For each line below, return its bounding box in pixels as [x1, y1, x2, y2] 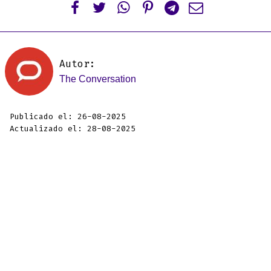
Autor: [59, 57, 96, 70]
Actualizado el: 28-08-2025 [10, 123, 135, 134]
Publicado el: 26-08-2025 [10, 111, 126, 122]
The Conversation [59, 73, 136, 84]
